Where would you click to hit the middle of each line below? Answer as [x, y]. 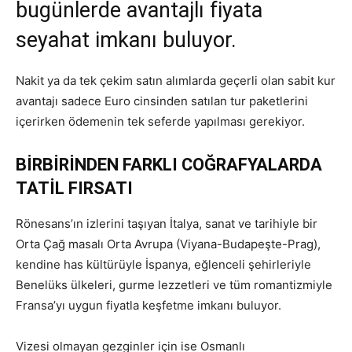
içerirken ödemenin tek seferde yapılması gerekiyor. [160, 121]
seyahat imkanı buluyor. [126, 40]
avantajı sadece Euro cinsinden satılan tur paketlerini [162, 101]
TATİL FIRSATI [74, 188]
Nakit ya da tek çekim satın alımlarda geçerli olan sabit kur [176, 80]
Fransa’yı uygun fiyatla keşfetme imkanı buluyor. [148, 305]
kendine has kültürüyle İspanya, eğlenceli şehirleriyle [163, 264]
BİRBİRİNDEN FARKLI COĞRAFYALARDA [169, 164]
